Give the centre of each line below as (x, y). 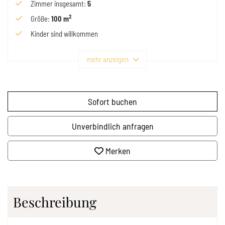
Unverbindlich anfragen (113, 126)
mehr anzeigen (107, 59)
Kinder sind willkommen (64, 33)
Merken (118, 150)
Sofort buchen (113, 101)
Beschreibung (55, 202)
